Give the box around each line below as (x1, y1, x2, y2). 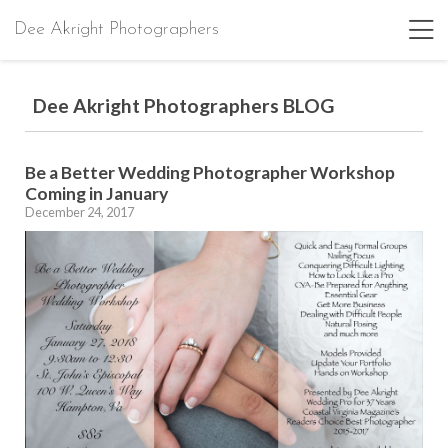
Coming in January (25, 183, 168, 204)
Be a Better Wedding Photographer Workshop (25, 162, 395, 183)
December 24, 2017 (25, 204, 134, 220)
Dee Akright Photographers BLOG (33, 93, 334, 117)
